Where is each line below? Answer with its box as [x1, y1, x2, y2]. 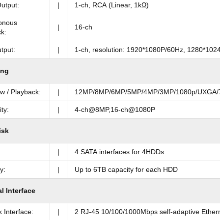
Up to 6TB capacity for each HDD [75, 165, 178, 174]
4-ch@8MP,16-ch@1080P [75, 106, 155, 114]
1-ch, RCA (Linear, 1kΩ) [75, 1, 149, 9]
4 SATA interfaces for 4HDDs [75, 148, 164, 156]
